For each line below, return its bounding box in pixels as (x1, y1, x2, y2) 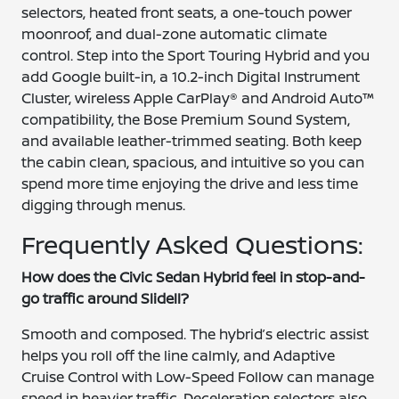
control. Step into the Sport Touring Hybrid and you (21, 45, 370, 65)
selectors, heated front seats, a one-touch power (21, 3, 353, 22)
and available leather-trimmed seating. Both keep (21, 131, 362, 151)
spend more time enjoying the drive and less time (21, 174, 359, 193)
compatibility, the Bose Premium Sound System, (21, 110, 351, 129)
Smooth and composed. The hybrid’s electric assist (21, 324, 370, 344)
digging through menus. (21, 195, 186, 215)
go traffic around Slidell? (21, 289, 190, 308)
